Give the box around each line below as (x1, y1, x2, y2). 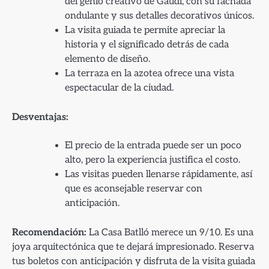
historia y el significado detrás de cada (65, 39, 229, 51)
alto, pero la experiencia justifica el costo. (65, 154, 240, 166)
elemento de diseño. (65, 53, 150, 65)
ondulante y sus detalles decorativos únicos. (65, 10, 254, 22)
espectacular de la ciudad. (65, 82, 174, 94)
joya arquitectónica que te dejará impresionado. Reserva (12, 241, 254, 253)
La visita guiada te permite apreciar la (65, 25, 225, 37)
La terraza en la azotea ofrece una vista (65, 68, 234, 80)
